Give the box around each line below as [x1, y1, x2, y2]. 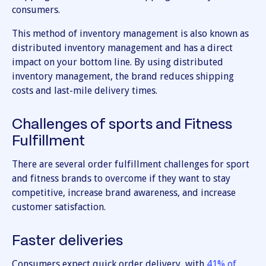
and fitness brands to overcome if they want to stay [12, 173, 230, 185]
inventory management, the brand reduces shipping [12, 71, 234, 83]
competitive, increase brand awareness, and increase [12, 187, 236, 199]
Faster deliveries [12, 235, 123, 249]
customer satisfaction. [12, 201, 106, 213]
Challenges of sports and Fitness [12, 118, 232, 132]
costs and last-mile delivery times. [12, 85, 157, 97]
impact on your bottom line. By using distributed [12, 56, 223, 68]
